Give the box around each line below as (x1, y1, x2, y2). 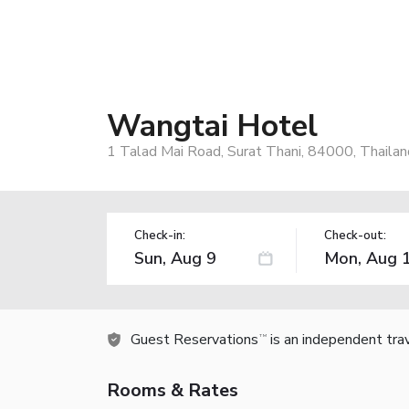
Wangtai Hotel (107, 104, 318, 147)
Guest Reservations (131, 329, 258, 350)
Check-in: (134, 226, 185, 244)
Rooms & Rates (107, 377, 238, 403)
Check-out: (323, 226, 386, 244)
